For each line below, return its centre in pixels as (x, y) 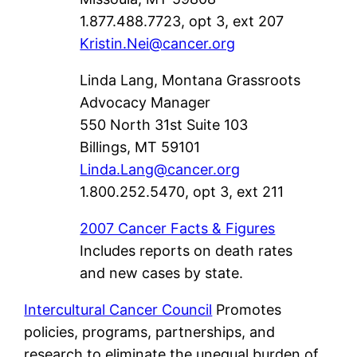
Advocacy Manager (145, 102)
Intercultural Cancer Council (118, 309)
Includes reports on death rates (186, 250)
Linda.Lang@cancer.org (160, 169)
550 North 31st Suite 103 (164, 124)
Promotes (247, 309)
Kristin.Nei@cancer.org (158, 43)
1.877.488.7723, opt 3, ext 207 (182, 21)
